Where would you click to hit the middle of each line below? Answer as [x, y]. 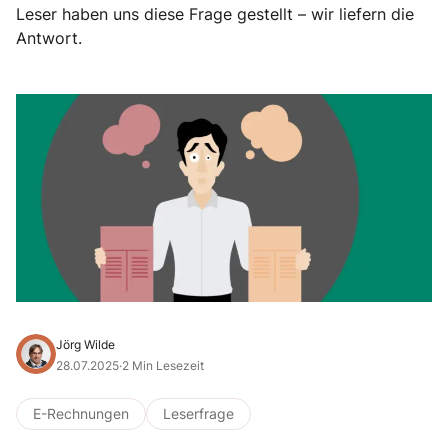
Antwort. [49, 38]
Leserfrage [198, 413]
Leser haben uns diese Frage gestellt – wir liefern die [215, 14]
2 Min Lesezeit [163, 365]
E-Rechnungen [81, 413]
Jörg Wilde [85, 344]
